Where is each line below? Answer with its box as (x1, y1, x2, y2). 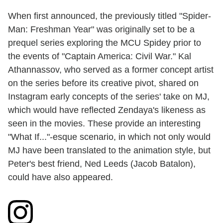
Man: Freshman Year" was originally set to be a (8, 24, 195, 34)
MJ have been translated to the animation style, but (8, 145, 211, 155)
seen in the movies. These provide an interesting (8, 118, 201, 128)
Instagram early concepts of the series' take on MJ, (8, 91, 210, 102)
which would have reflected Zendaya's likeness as (8, 105, 206, 115)
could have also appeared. (8, 172, 113, 182)
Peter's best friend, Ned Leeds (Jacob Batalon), (8, 158, 196, 169)
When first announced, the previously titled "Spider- (8, 10, 211, 21)
